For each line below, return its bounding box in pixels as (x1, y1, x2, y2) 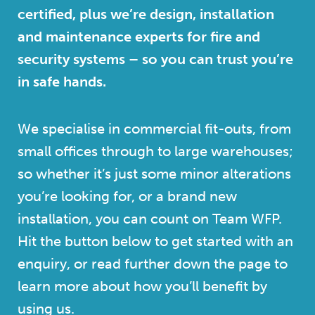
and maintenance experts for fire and (18, 28, 260, 46)
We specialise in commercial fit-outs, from (18, 120, 291, 138)
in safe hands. (18, 73, 106, 91)
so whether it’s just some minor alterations (18, 165, 291, 183)
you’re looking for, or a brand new (18, 188, 237, 205)
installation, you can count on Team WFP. (18, 210, 282, 228)
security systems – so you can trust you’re (18, 51, 293, 68)
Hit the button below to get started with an (18, 233, 293, 250)
